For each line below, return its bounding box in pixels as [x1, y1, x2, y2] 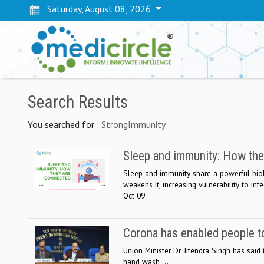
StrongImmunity [101, 118, 165, 130]
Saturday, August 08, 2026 [40, 3, 153, 15]
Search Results [28, 91, 128, 112]
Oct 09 [123, 190, 145, 201]
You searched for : [28, 118, 101, 130]
